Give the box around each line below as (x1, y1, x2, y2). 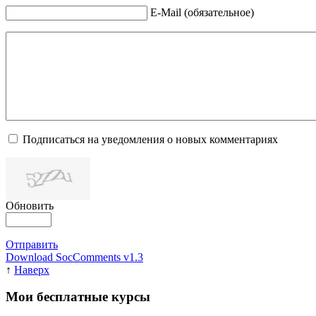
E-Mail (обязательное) (150, 6, 254, 18)
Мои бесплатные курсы (6, 289, 150, 305)
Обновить (6, 199, 54, 212)
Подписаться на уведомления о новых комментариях (23, 133, 278, 145)
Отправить (6, 238, 58, 250)
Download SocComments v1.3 (6, 250, 143, 263)
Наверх (14, 263, 49, 276)
